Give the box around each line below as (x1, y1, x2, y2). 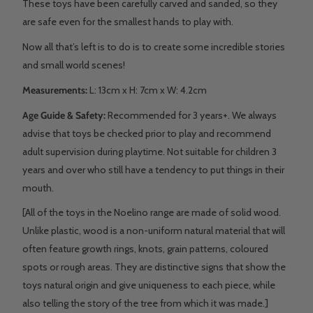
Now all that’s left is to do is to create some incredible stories (22, 40, 285, 53)
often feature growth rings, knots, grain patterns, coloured (22, 242, 268, 256)
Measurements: (22, 83, 87, 96)
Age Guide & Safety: (22, 108, 108, 122)
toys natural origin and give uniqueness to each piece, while (22, 279, 275, 292)
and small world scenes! (22, 58, 125, 71)
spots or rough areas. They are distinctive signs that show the (22, 261, 286, 274)
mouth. (22, 181, 54, 194)
